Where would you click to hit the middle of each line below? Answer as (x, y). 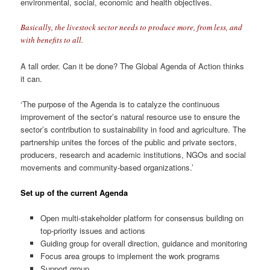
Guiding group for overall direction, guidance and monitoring (143, 243)
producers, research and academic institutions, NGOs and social (133, 154)
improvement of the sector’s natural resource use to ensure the (130, 116)
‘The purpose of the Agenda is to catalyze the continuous (121, 104)
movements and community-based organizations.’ (107, 167)
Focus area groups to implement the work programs (130, 256)
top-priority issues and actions (93, 230)
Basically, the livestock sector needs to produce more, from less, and (132, 27)
